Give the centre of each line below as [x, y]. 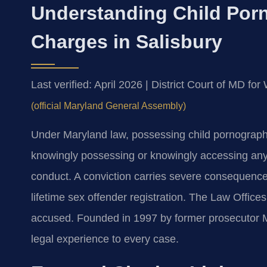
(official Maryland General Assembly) [108, 105]
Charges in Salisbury [127, 41]
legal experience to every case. [105, 239]
